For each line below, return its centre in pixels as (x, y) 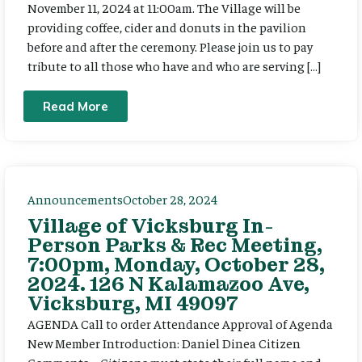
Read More (76, 107)
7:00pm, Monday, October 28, (176, 265)
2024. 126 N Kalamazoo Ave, (168, 284)
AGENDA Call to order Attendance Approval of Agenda (180, 324)
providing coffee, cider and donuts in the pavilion (167, 26)
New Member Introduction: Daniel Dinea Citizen (164, 343)
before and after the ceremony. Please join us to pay (170, 46)
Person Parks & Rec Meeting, (175, 246)
